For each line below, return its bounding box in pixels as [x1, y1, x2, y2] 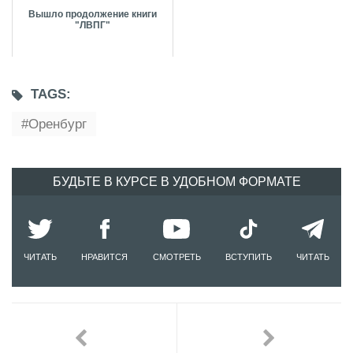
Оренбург [28, 117, 87, 132]
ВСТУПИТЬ [225, 252, 272, 262]
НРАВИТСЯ [81, 252, 128, 262]
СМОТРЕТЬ [152, 252, 201, 262]
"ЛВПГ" [75, 20, 110, 32]
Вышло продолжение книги [28, 9, 157, 20]
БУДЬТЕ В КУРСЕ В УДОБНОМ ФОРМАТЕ [52, 175, 301, 189]
